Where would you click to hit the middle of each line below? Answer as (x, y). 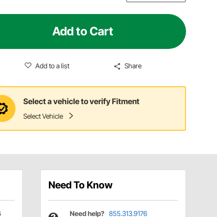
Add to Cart (83, 31)
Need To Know (80, 185)
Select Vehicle (43, 116)
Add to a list (52, 65)
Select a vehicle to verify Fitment (82, 101)
